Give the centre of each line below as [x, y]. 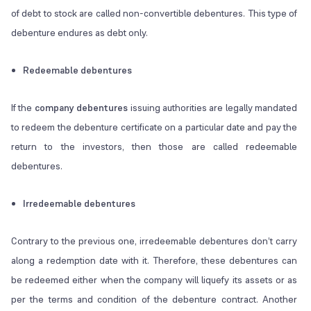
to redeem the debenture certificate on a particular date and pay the [154, 127]
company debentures [81, 108]
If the [23, 108]
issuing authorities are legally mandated [213, 108]
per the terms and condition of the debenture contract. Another [154, 300]
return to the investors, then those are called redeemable [154, 147]
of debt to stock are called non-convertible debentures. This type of [154, 14]
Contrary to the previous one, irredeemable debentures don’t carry [154, 241]
